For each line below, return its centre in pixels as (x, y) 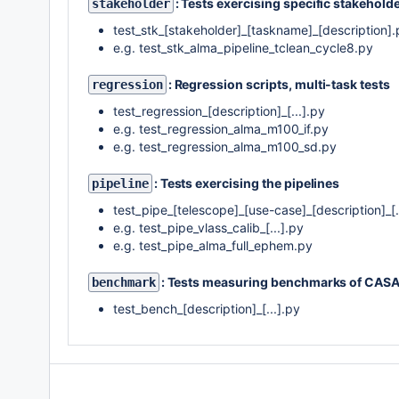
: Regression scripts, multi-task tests (279, 84)
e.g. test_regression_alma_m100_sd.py (225, 147)
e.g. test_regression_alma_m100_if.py (221, 129)
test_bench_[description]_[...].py (207, 309)
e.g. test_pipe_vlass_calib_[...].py (208, 228)
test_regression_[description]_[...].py (219, 111)
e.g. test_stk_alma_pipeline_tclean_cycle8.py (243, 48)
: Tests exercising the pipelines (247, 183)
